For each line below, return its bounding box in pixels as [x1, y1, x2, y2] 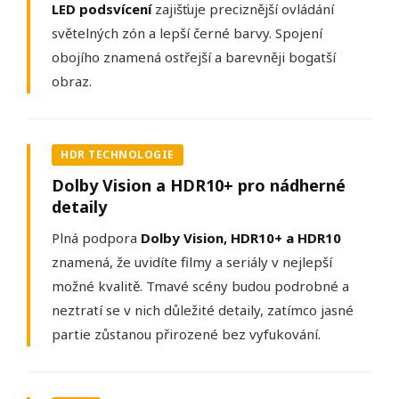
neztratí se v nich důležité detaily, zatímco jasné [52, 301, 354, 320]
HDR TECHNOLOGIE [61, 147, 175, 163]
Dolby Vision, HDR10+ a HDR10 [141, 229, 341, 248]
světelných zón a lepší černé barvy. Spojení [52, 24, 322, 43]
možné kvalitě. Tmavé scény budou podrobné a [52, 277, 349, 296]
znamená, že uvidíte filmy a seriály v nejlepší [52, 253, 332, 272]
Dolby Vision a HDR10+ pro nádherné [52, 175, 346, 197]
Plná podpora [52, 229, 141, 248]
